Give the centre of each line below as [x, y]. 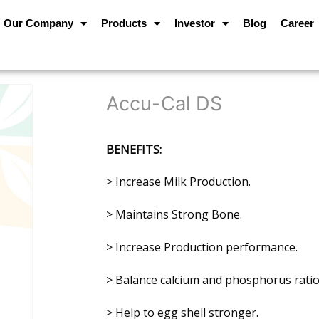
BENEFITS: [134, 149]
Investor [195, 23]
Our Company [39, 23]
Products [124, 23]
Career [298, 23]
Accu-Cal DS [164, 103]
